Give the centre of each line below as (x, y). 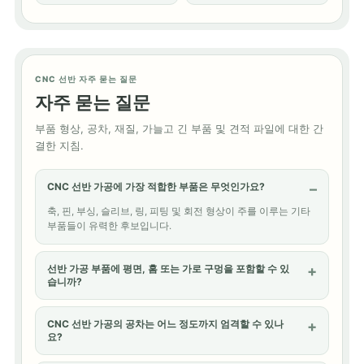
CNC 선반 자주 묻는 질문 (86, 78)
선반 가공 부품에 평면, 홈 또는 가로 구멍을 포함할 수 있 (168, 268)
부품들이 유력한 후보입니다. (109, 225)
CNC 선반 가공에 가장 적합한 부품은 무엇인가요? (156, 186)
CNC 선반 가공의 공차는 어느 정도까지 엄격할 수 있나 (165, 323)
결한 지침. (59, 145)
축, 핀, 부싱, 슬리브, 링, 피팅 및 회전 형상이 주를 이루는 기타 (179, 211)
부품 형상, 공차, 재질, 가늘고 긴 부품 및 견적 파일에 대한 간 (179, 128)
